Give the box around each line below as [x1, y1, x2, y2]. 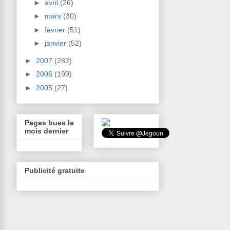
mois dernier [25, 126, 68, 135]
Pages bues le [25, 118, 74, 127]
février [44, 25, 67, 34]
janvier [44, 39, 68, 48]
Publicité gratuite [25, 166, 85, 175]
